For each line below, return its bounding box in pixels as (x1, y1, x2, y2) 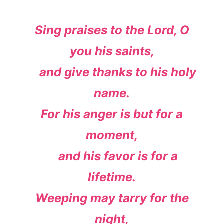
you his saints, (69, 43, 154, 58)
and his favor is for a (58, 148, 178, 163)
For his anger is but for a (41, 106, 183, 121)
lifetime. (88, 169, 136, 184)
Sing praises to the (34, 22, 147, 37)
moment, (86, 127, 138, 142)
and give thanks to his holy (39, 64, 196, 79)
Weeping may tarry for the (35, 190, 189, 205)
